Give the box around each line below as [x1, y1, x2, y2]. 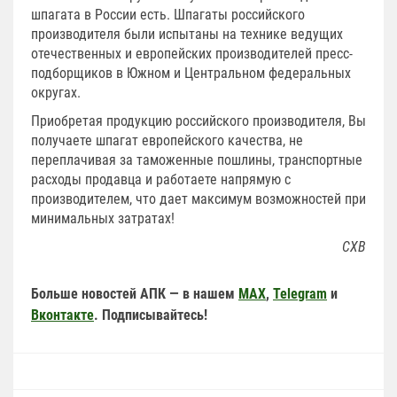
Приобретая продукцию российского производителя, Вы [31, 112, 366, 129]
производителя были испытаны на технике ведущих [31, 25, 343, 43]
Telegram [273, 284, 327, 302]
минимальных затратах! [31, 209, 175, 227]
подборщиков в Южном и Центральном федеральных [31, 64, 351, 82]
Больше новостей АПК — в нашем [31, 284, 238, 302]
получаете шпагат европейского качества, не [31, 131, 303, 149]
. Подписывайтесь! [94, 306, 207, 323]
